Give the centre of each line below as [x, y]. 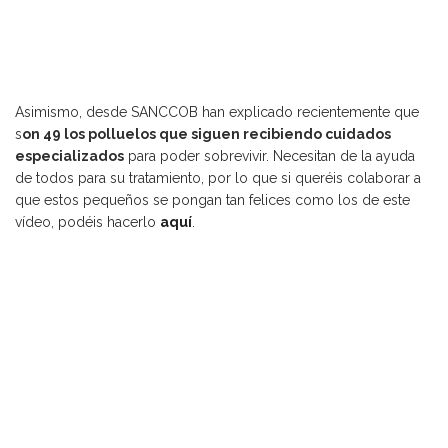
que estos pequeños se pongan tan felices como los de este [212, 200]
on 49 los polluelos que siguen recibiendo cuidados [206, 134]
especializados [69, 156]
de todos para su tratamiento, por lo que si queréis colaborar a [218, 178]
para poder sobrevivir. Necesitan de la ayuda [269, 156]
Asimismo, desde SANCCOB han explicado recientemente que [217, 112]
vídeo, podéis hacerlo [87, 222]
